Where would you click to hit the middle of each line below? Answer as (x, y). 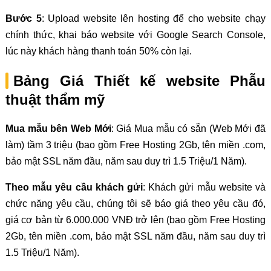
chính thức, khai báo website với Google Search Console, (135, 34)
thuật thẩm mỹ (55, 99)
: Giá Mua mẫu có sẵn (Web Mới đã (188, 129)
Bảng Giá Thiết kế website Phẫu (139, 80)
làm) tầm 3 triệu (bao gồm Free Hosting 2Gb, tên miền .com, (135, 145)
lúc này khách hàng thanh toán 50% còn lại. (98, 51)
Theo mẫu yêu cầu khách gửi (74, 188)
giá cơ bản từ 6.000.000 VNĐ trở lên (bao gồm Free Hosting (135, 220)
